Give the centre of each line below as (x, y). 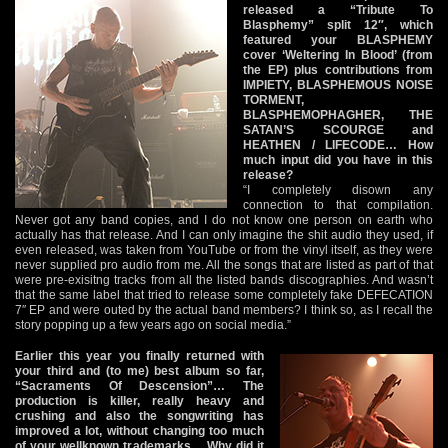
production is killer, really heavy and (139, 400)
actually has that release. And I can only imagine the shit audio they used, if (224, 234)
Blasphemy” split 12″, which (338, 24)
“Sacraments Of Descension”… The (139, 385)
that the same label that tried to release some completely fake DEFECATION (224, 294)
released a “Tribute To (338, 9)
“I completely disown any (338, 189)
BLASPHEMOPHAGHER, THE (338, 114)
